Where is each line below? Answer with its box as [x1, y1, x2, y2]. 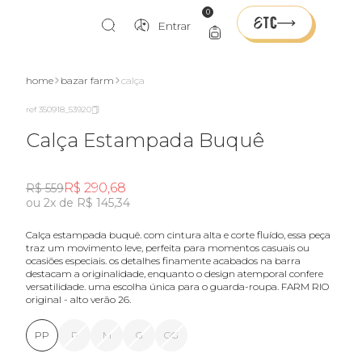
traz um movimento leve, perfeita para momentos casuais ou [26, 242, 309, 254]
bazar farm [61, 74, 114, 86]
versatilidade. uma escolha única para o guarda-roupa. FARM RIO [26, 280, 329, 293]
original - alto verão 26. [26, 293, 131, 305]
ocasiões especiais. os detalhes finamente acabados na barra [26, 255, 301, 267]
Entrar [158, 19, 191, 33]
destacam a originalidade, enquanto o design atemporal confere [26, 267, 323, 280]
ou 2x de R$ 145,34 [26, 196, 130, 210]
